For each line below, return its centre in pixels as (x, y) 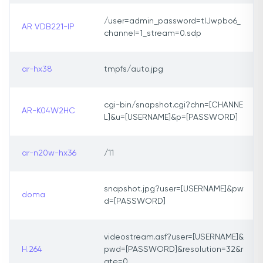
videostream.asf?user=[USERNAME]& (174, 237)
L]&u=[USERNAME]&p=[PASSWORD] (171, 118)
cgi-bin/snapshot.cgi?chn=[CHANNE (173, 105)
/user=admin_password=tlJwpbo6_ (172, 21)
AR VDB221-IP (48, 27)
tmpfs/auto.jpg (134, 70)
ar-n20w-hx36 (49, 154)
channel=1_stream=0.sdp (153, 34)
